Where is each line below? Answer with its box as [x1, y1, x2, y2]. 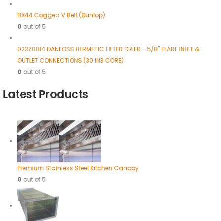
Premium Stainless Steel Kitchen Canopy [17, 163, 139, 172]
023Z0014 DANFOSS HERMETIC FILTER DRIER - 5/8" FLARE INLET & [17, 44, 199, 53]
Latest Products [2, 86, 88, 102]
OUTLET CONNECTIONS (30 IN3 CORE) [17, 56, 124, 65]
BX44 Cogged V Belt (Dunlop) [17, 10, 105, 19]
